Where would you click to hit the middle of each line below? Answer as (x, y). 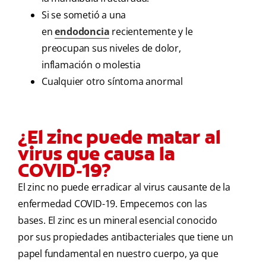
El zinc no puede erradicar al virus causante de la (124, 187)
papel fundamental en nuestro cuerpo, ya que (118, 254)
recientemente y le (151, 32)
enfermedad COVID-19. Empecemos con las (113, 204)
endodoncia (82, 32)
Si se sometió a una (84, 15)
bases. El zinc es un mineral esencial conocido (118, 221)
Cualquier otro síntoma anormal (112, 82)
